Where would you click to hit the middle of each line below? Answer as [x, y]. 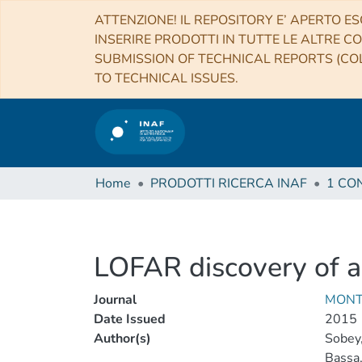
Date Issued [130, 319]
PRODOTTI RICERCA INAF [229, 183]
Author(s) [122, 339]
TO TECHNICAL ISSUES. [166, 78]
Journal [115, 300]
